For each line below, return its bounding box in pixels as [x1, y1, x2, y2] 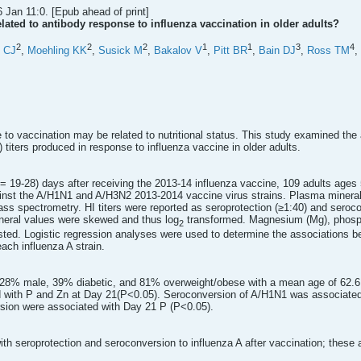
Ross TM [307, 44, 350, 57]
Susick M [98, 44, 143, 57]
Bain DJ [259, 44, 296, 57]
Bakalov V [154, 44, 202, 57]
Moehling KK [27, 44, 87, 57]
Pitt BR [214, 44, 247, 57]
